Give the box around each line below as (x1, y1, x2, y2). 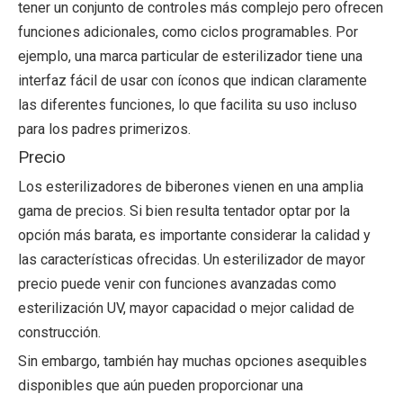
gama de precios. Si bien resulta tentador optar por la (18, 202, 350, 219)
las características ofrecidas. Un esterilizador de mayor (18, 251, 365, 268)
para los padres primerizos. (18, 121, 191, 138)
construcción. (18, 324, 101, 341)
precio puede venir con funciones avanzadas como (18, 275, 336, 292)
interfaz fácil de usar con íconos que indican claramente (18, 72, 367, 89)
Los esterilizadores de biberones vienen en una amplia (18, 178, 363, 195)
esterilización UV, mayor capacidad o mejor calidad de (18, 300, 354, 317)
